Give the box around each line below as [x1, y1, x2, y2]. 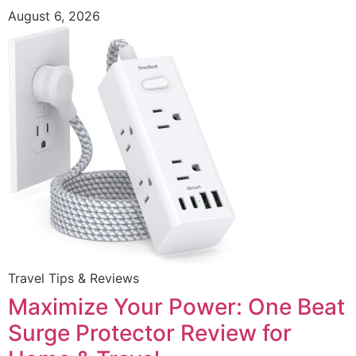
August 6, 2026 [8, 7, 100, 24]
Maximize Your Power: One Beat [8, 292, 345, 320]
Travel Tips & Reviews [8, 269, 139, 286]
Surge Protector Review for [8, 319, 292, 346]
